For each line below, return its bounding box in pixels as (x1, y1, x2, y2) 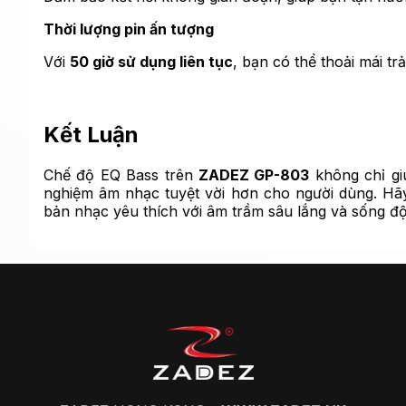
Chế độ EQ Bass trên (43, 165, 199, 184)
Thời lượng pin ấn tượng (43, 20, 214, 39)
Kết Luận (43, 121, 139, 148)
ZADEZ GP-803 (198, 165, 310, 184)
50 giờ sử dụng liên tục (70, 53, 233, 72)
